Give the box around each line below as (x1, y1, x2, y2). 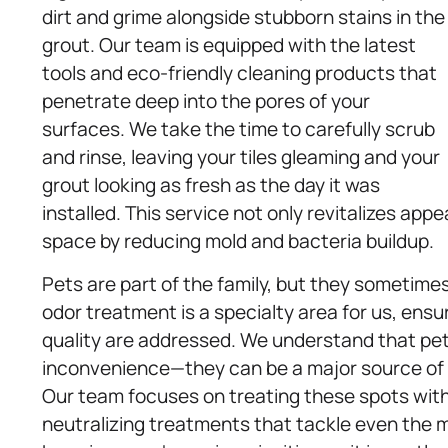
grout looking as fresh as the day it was (42, 172, 380, 199)
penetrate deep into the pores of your (42, 88, 370, 115)
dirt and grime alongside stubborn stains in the (42, 4, 445, 31)
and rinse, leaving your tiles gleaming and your (42, 144, 440, 171)
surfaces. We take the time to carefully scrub (42, 116, 435, 143)
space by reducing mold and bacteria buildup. (42, 228, 434, 255)
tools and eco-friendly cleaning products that (42, 60, 437, 87)
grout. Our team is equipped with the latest (42, 32, 416, 59)
